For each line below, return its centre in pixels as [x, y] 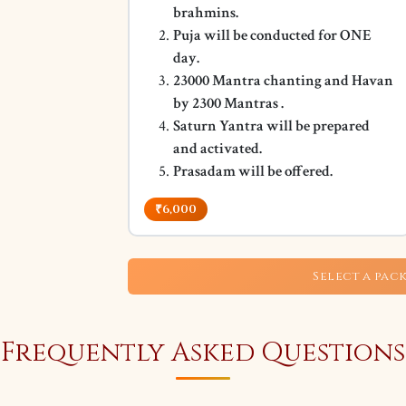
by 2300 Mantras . [228, 103]
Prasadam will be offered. [253, 171]
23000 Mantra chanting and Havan [283, 81]
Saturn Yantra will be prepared [271, 126]
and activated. [217, 149]
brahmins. [206, 13]
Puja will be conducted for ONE [272, 35]
